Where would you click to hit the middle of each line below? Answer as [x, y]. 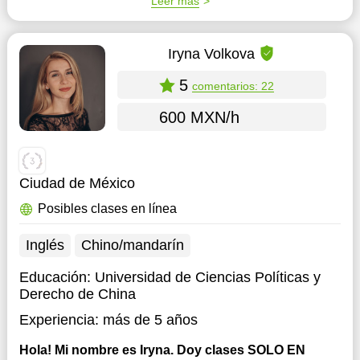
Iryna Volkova [212, 53]
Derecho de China [77, 294]
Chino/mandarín [132, 245]
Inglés [45, 245]
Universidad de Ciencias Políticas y [207, 277]
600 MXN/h [199, 117]
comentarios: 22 [233, 86]
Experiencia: [59, 320]
